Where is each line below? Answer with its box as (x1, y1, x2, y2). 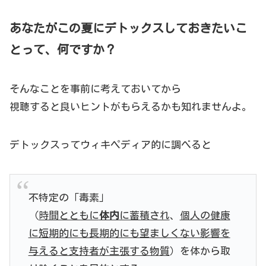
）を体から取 (169, 246, 230, 256)
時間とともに (38, 210, 99, 221)
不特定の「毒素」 (28, 192, 109, 203)
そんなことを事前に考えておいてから (9, 84, 181, 94)
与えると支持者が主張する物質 (28, 246, 170, 256)
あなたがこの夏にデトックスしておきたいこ (9, 22, 247, 34)
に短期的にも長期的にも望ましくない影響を (28, 228, 230, 239)
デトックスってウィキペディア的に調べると (9, 140, 211, 150)
